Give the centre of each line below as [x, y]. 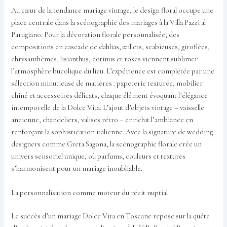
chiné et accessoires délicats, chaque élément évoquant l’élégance [110, 96]
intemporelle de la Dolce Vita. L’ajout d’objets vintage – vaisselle [108, 108]
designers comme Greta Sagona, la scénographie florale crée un [107, 144]
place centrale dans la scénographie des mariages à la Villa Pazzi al [109, 23]
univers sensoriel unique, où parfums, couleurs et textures [99, 157]
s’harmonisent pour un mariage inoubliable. [77, 169]
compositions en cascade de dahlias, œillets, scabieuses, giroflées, [111, 47]
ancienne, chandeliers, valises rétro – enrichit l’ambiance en [102, 120]
